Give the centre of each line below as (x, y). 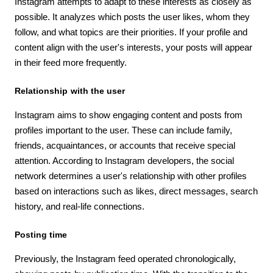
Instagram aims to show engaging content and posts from (129, 115)
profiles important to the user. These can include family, (123, 130)
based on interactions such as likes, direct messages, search (136, 191)
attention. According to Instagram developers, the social (124, 160)
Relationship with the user (70, 90)
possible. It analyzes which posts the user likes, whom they (132, 16)
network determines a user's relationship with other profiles (131, 175)
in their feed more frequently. (71, 62)
